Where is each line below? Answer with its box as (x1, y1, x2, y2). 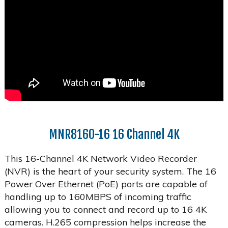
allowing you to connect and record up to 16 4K (4, 203, 207, 215)
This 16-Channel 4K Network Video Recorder (4, 152, 197, 164)
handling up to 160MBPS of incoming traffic (4, 190, 191, 203)
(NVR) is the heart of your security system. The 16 (4, 165, 216, 177)
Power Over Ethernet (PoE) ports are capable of (4, 178, 208, 190)
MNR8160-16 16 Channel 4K (48, 126, 180, 142)
